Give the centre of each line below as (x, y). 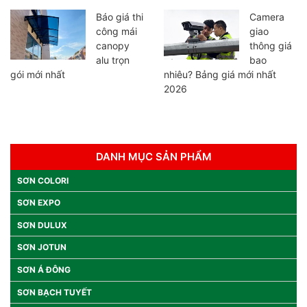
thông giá (271, 45)
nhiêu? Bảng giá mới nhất (220, 74)
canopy (113, 45)
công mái (116, 31)
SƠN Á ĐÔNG (44, 269)
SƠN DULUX (42, 225)
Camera (267, 16)
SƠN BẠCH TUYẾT (54, 292)
